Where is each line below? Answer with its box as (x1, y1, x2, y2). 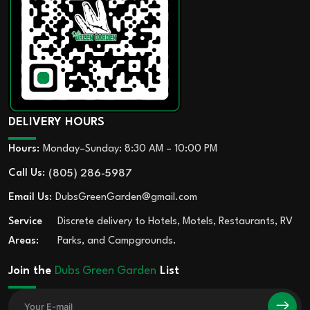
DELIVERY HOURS (8, 116, 104, 128)
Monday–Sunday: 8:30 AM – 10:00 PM (43, 143, 217, 154)
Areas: (8, 235, 39, 246)
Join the (8, 264, 55, 277)
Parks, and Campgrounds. (57, 235, 177, 246)
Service (8, 216, 42, 227)
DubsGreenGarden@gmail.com (55, 192, 197, 203)
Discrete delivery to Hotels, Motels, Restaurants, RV (57, 216, 293, 227)
